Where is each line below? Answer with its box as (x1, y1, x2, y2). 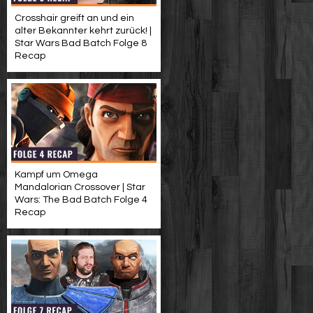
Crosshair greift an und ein (15, 13, 134, 23)
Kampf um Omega (15, 170, 98, 180)
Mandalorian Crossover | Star (15, 182, 145, 192)
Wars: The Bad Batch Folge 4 (15, 195, 147, 205)
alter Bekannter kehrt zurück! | (15, 26, 152, 36)
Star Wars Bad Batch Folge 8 (15, 38, 147, 48)
